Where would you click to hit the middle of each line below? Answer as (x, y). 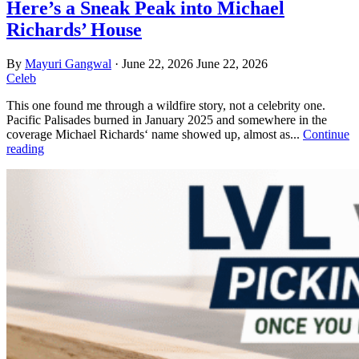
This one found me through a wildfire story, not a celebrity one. (166, 105)
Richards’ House (74, 29)
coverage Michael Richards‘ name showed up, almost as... (155, 134)
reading (25, 148)
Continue (326, 134)
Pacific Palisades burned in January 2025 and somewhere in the (167, 119)
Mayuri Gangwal (68, 63)
